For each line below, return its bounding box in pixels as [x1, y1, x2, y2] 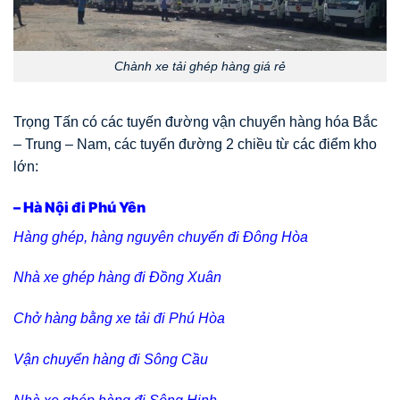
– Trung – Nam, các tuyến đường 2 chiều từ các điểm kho [13, 136, 377, 152]
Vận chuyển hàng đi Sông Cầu [13, 352, 208, 368]
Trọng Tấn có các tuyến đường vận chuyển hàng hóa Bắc [13, 113, 378, 129]
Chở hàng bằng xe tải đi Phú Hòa [13, 311, 225, 327]
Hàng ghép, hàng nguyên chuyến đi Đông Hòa [13, 229, 308, 245]
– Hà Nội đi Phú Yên [13, 197, 146, 216]
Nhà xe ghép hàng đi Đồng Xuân [13, 270, 221, 286]
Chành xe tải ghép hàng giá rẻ [114, 59, 286, 74]
